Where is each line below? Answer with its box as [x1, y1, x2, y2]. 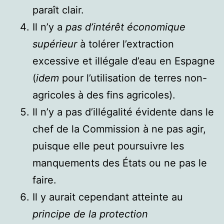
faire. [32, 173, 56, 186]
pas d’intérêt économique [65, 20, 185, 33]
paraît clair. [32, 3, 84, 16]
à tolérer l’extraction [77, 37, 174, 50]
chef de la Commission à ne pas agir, [32, 122, 206, 135]
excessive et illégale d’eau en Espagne [32, 54, 215, 67]
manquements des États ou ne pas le [32, 156, 207, 169]
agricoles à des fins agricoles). [32, 88, 175, 101]
